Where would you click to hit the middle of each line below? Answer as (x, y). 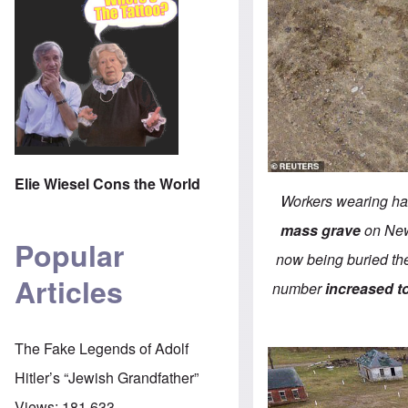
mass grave (320, 229)
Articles (69, 292)
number (299, 288)
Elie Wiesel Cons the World (107, 183)
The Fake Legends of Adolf (102, 348)
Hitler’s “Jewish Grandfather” (107, 377)
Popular (69, 255)
